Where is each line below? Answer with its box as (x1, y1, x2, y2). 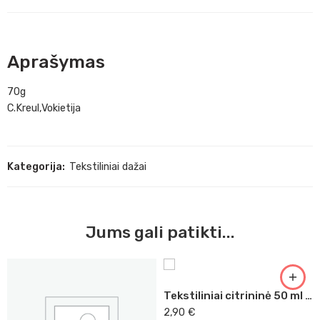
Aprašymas (7, 51, 105, 73)
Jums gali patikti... (85, 222, 235, 243)
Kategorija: (7, 160, 65, 174)
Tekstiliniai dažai (69, 160, 146, 174)
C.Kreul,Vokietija (7, 101, 81, 115)
